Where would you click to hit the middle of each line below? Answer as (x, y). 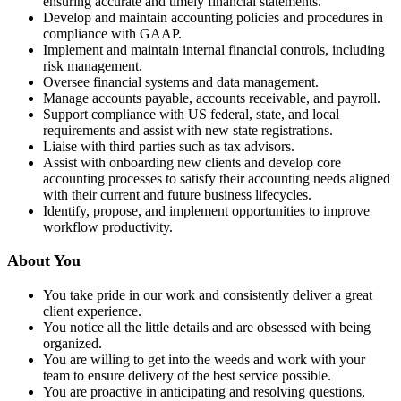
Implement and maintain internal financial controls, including (214, 49)
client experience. (92, 311)
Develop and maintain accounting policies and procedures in (213, 17)
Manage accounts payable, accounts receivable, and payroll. (212, 98)
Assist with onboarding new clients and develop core (192, 162)
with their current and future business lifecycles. (177, 194)
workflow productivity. (108, 226)
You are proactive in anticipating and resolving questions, (204, 391)
